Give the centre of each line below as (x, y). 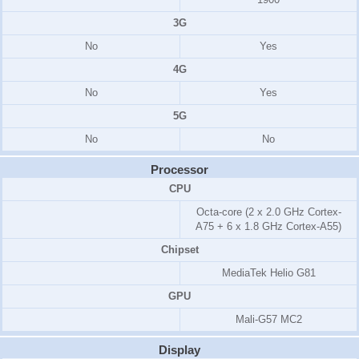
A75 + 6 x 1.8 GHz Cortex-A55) (268, 226)
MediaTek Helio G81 (268, 273)
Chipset (179, 250)
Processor (179, 169)
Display (179, 350)
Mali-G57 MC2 (268, 319)
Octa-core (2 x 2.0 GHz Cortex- (268, 212)
